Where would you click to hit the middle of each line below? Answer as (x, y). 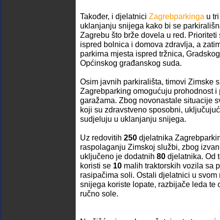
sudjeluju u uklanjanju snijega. (133, 119)
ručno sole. (99, 193)
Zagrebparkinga (177, 16)
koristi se (96, 165)
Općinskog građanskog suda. (131, 63)
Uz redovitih (102, 137)
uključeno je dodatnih (118, 156)
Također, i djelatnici (114, 16)
